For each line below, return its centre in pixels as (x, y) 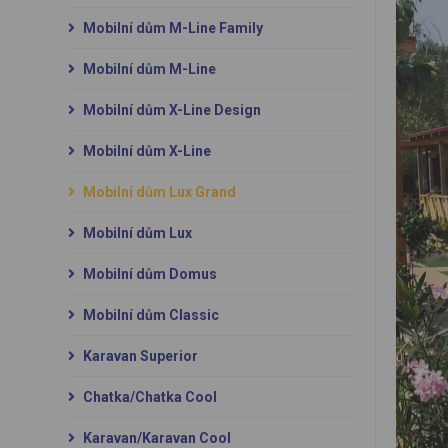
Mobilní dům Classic (149, 315)
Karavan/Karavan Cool (155, 438)
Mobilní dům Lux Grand (157, 192)
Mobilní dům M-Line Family (171, 28)
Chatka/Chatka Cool (148, 397)
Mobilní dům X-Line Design (170, 110)
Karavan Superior (138, 356)
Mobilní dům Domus (148, 274)
